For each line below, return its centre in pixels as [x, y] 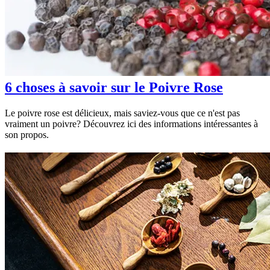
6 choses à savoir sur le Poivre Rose [114, 88]
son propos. [27, 135]
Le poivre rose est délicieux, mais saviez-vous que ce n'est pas [122, 113]
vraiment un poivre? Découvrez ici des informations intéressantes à [131, 124]
